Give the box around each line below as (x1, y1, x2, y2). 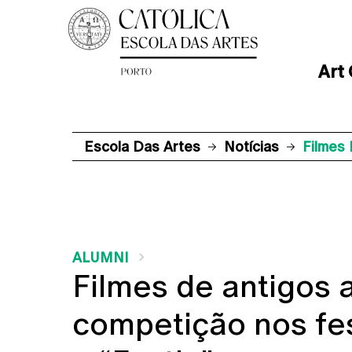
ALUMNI (72, 249, 129, 266)
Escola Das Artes (84, 138, 200, 155)
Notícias (224, 138, 279, 155)
